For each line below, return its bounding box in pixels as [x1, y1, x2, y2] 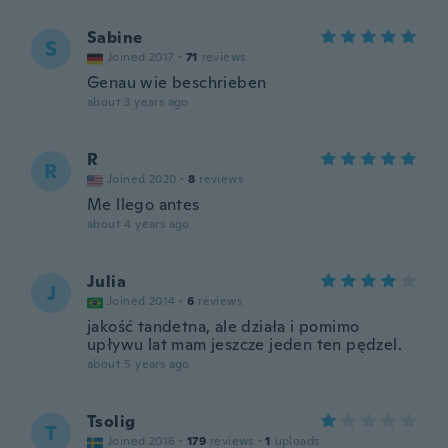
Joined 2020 [107, 171, 177, 187]
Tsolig [87, 411, 136, 432]
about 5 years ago [87, 356, 190, 372]
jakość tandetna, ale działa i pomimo [87, 316, 360, 337]
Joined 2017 [107, 49, 175, 65]
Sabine [87, 27, 143, 48]
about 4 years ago [87, 216, 190, 232]
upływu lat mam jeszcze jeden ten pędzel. [87, 334, 402, 355]
